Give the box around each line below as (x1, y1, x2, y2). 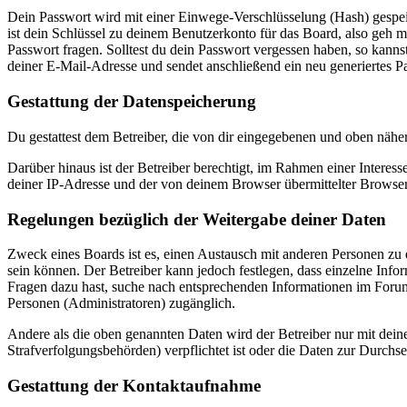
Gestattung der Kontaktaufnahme (7, 376, 261, 396)
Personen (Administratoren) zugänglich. (7, 295, 235, 312)
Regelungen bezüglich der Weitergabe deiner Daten (7, 209, 386, 229)
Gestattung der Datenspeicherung (7, 92, 256, 112)
